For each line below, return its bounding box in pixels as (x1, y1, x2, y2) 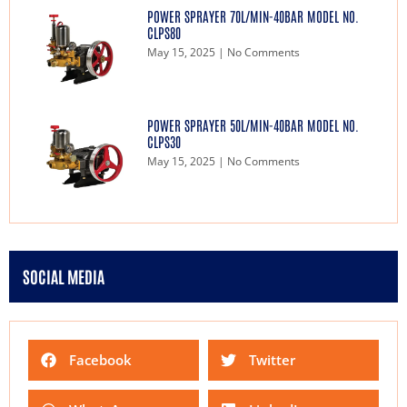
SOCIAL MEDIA (23, 264, 104, 287)
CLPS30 (146, 132, 181, 150)
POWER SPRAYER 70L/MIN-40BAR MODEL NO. (146, 7, 359, 25)
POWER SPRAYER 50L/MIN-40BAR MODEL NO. (146, 115, 359, 134)
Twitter (249, 350, 295, 369)
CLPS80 (146, 24, 181, 42)
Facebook (69, 350, 132, 369)
